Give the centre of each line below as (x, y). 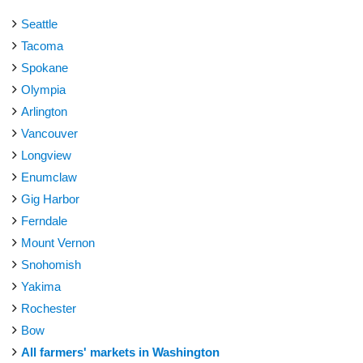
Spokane (45, 67)
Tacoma (42, 45)
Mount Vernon (58, 242)
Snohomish (51, 264)
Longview (46, 155)
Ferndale (44, 220)
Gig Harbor (50, 199)
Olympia (43, 89)
